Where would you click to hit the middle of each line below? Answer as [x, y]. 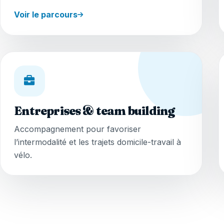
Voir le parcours [46, 15]
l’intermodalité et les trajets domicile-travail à [98, 142]
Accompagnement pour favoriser [78, 129]
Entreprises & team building [94, 110]
